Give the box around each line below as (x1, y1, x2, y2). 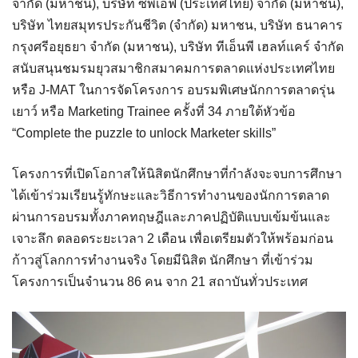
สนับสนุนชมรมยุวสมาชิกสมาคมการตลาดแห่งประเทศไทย (12, 61, 335, 75)
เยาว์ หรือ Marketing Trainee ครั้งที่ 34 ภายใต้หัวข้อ (12, 104, 296, 118)
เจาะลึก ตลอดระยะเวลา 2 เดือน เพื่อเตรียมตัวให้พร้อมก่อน (12, 231, 333, 245)
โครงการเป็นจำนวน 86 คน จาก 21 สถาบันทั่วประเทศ (12, 274, 308, 288)
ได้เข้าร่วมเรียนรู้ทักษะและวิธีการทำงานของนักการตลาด (12, 188, 329, 202)
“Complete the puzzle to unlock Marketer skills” (12, 125, 276, 140)
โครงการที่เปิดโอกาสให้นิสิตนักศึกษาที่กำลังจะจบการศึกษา (12, 166, 342, 181)
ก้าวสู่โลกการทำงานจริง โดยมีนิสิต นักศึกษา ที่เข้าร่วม (12, 253, 313, 267)
